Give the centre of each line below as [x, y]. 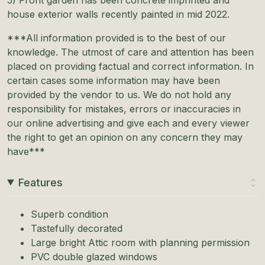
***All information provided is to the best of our [117, 38]
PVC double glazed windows [94, 256]
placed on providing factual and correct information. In [130, 66]
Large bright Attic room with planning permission [140, 242]
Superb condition [70, 214]
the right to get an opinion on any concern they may [125, 137]
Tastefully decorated [77, 228]
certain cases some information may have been [114, 80]
